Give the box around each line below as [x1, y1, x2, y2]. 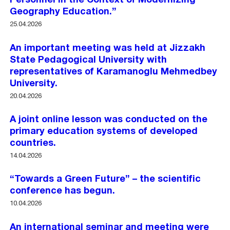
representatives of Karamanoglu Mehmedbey [10, 67, 218, 76]
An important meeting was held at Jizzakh [10, 44, 206, 53]
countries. [10, 139, 56, 148]
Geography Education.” [10, 8, 117, 17]
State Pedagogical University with [10, 55, 167, 65]
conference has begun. [10, 187, 116, 196]
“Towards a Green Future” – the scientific [10, 175, 201, 184]
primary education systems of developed [10, 127, 198, 137]
